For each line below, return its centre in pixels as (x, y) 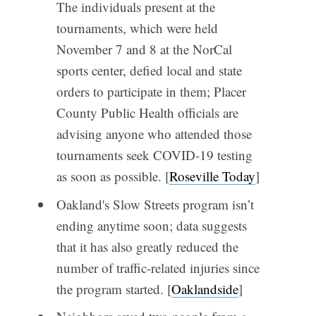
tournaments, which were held (137, 28)
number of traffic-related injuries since (158, 267)
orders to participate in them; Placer (151, 92)
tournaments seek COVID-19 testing (154, 155)
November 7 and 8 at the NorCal (144, 49)
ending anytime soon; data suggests (151, 225)
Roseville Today (212, 176)
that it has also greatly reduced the (147, 246)
